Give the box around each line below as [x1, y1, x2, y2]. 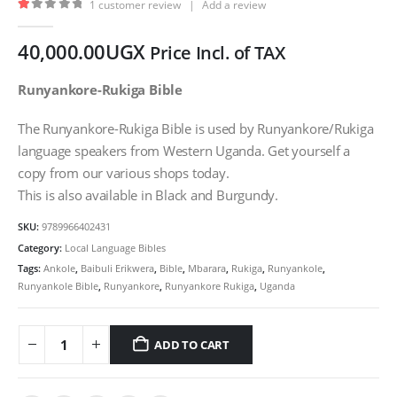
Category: [18, 240, 65, 254]
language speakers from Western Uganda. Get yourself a [18, 141, 351, 160]
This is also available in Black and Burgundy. [18, 185, 278, 204]
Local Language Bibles [65, 240, 166, 254]
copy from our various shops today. [18, 163, 230, 182]
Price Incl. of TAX [150, 41, 285, 66]
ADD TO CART [154, 336, 230, 353]
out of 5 [45, 12, 114, 25]
